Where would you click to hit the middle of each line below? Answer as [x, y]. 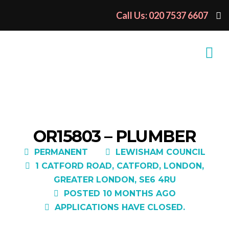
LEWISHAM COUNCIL [160, 152]
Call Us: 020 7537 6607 [162, 15]
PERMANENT [61, 152]
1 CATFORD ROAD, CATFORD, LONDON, [120, 166]
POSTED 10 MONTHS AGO [120, 193]
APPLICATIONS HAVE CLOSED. [120, 207]
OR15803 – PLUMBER [114, 136]
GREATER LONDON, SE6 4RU [114, 180]
